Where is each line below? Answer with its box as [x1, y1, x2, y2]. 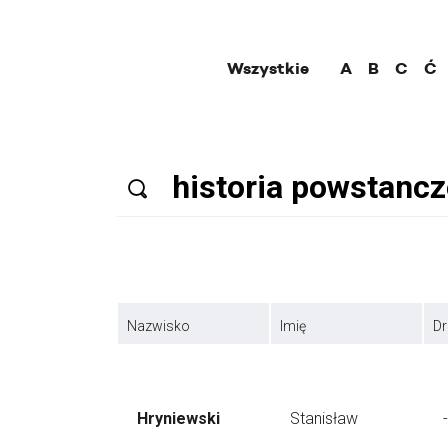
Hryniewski [137, 409, 220, 428]
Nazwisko [127, 318, 190, 334]
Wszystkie [227, 58, 309, 79]
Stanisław [290, 409, 358, 428]
